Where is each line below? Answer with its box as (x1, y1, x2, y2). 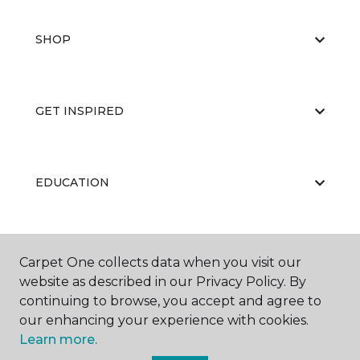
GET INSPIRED (35, 104, 124, 118)
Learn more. (19, 332, 97, 347)
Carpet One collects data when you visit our (19, 255, 301, 270)
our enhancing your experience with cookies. (19, 313, 309, 328)
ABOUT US (35, 247, 98, 261)
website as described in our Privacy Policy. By (19, 274, 306, 289)
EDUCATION (35, 175, 109, 190)
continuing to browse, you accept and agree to (19, 293, 321, 309)
